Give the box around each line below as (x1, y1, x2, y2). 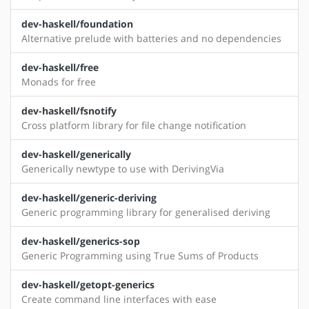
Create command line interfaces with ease (21, 292, 217, 306)
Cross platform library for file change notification (21, 119, 246, 132)
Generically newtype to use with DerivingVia (21, 162, 224, 176)
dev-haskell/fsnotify (21, 104, 117, 118)
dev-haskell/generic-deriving (21, 191, 157, 205)
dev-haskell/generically (21, 148, 131, 161)
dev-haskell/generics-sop (21, 235, 140, 248)
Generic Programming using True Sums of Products (21, 249, 259, 263)
